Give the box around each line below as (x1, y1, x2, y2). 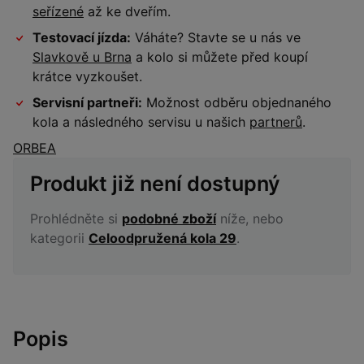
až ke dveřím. (84, 3, 171, 20)
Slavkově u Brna (32, 49, 132, 66)
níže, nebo (216, 210, 284, 227)
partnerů (249, 114, 302, 131)
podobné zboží (122, 210, 216, 227)
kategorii (30, 230, 89, 247)
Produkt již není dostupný (30, 171, 280, 197)
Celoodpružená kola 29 (89, 230, 236, 247)
